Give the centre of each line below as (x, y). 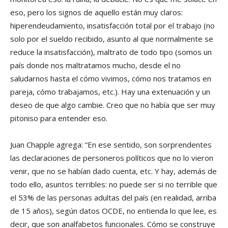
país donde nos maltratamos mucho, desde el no (95, 65)
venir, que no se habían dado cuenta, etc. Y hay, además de (113, 171)
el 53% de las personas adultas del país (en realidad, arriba (113, 197)
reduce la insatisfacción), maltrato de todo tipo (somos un (111, 52)
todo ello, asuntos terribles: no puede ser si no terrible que (114, 184)
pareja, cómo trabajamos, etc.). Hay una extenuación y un (110, 91)
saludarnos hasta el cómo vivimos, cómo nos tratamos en (111, 78)
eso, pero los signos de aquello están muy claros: (96, 12)
